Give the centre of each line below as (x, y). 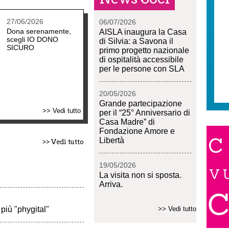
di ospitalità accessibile (141, 60)
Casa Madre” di (127, 122)
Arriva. (111, 184)
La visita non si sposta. (140, 175)
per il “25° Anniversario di (145, 113)
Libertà (112, 140)
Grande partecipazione (141, 104)
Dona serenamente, (39, 31)
